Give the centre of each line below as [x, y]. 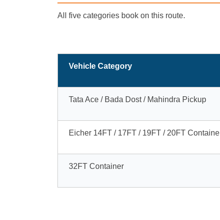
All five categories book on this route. [121, 15]
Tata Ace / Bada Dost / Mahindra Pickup [137, 99]
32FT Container [96, 166]
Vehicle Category [100, 66]
